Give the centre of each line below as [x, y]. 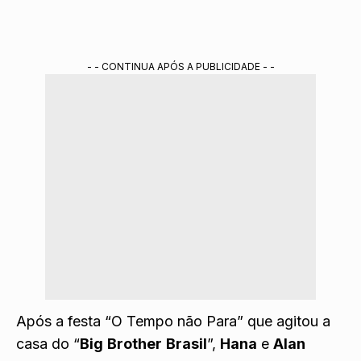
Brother [135, 343]
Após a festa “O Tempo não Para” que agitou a [173, 321]
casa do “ [48, 343]
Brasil [187, 343]
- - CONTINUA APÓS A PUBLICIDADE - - [180, 66]
